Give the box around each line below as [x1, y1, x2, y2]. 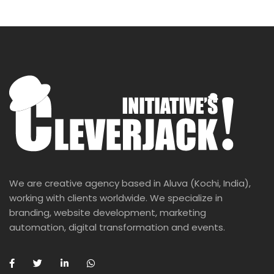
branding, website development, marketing [9, 206, 206, 219]
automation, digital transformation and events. [9, 220, 225, 234]
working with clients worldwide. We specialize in [9, 191, 223, 204]
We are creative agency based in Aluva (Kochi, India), [9, 176, 251, 190]
